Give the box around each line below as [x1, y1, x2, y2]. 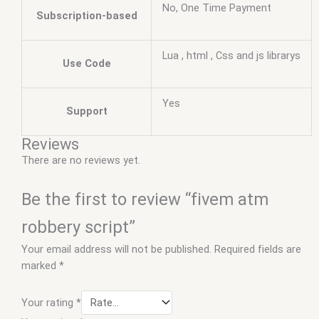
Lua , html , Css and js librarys [162, 49, 300, 63]
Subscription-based [36, 9, 137, 23]
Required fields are [214, 242, 301, 256]
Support [66, 105, 108, 118]
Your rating [21, 296, 76, 310]
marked [21, 258, 59, 272]
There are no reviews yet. [21, 154, 140, 167]
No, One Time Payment [162, 1, 271, 15]
